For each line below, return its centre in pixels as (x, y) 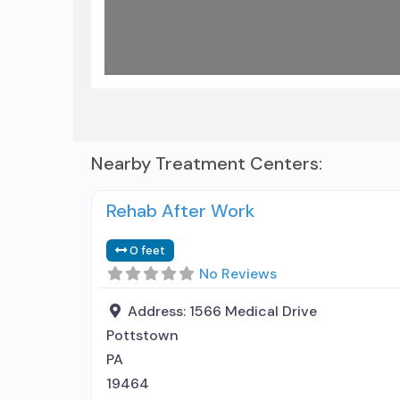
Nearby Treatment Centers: (207, 163)
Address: (158, 311)
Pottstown (142, 335)
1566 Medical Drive (253, 311)
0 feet (148, 250)
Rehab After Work (180, 211)
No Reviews (238, 274)
